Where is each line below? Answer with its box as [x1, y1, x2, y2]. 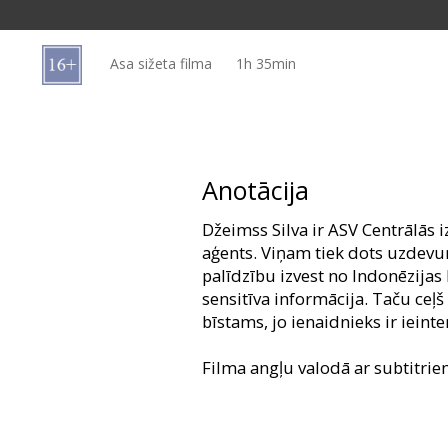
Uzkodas [40, 86, 124, 113]
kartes [40, 27, 103, 54]
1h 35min [236, 53, 296, 73]
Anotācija [202, 173, 309, 208]
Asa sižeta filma [110, 53, 212, 73]
